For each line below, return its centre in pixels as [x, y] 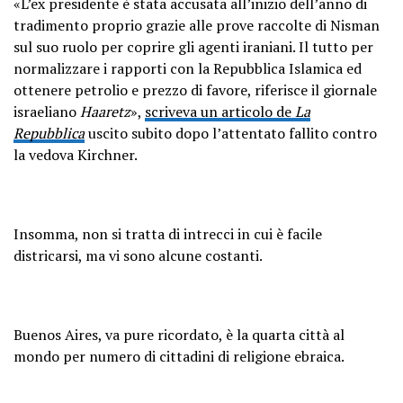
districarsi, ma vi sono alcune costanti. [138, 255]
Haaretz [105, 111]
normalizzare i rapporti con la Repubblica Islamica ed [188, 68]
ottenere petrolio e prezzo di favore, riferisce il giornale [195, 90]
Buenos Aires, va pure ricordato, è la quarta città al [179, 334]
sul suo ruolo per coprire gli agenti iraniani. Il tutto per [193, 46]
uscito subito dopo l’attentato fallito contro [231, 133]
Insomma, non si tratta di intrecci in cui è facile [168, 233]
